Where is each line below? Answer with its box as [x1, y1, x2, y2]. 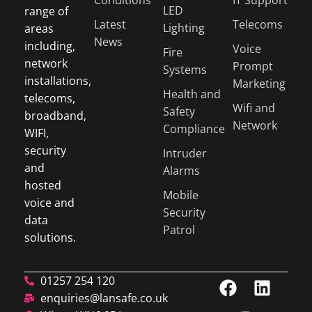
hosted [24, 177, 61, 193]
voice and [24, 194, 75, 210]
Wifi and [232, 100, 275, 116]
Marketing [232, 75, 286, 91]
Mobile [163, 187, 198, 203]
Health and [163, 86, 221, 102]
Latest [93, 16, 126, 32]
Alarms [163, 162, 200, 178]
